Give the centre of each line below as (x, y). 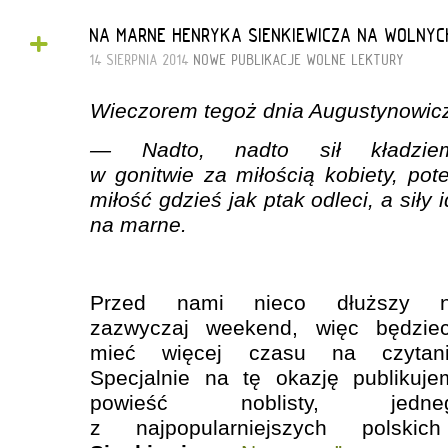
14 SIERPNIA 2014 (142, 59)
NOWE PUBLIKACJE (248, 59)
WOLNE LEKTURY (355, 59)
